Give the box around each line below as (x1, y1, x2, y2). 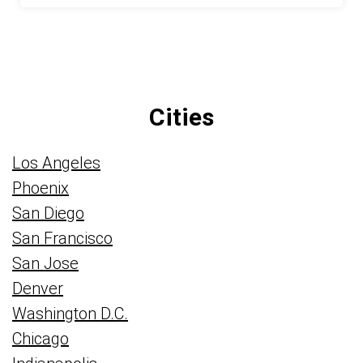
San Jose (12, 254, 79, 273)
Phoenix (12, 178, 69, 198)
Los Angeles (12, 153, 100, 173)
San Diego (12, 203, 84, 223)
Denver (12, 279, 63, 298)
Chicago (12, 329, 69, 348)
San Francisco (12, 228, 113, 248)
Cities (149, 103, 214, 131)
